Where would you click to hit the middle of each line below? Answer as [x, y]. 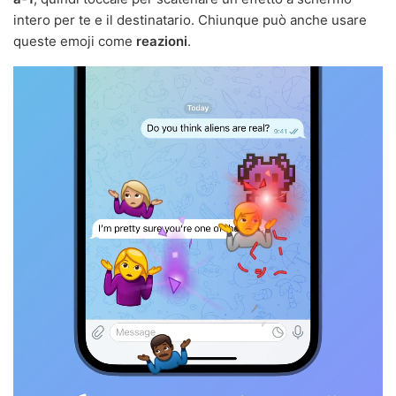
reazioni [162, 41]
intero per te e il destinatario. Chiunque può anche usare [190, 19]
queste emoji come [75, 41]
